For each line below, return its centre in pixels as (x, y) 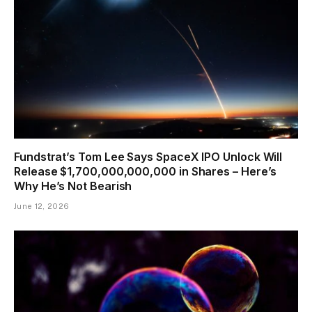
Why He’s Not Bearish (73, 186)
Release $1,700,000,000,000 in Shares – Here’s (146, 172)
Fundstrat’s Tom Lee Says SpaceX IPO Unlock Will (148, 157)
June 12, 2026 (42, 206)
